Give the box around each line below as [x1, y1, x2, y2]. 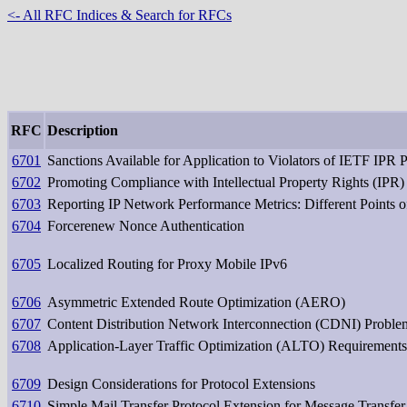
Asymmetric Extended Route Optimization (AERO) [47, 293, 345, 310]
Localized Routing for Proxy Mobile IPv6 [47, 255, 287, 272]
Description [47, 122, 118, 138]
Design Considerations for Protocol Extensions [47, 375, 315, 392]
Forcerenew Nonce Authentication [47, 217, 244, 233]
